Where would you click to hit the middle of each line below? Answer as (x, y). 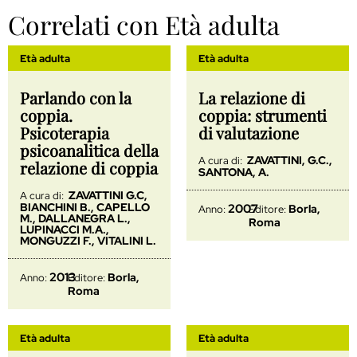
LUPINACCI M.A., (65, 229)
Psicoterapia (65, 132)
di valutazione (249, 132)
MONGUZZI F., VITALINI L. (88, 240)
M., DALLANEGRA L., (75, 218)
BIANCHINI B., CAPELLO (85, 207)
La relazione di (252, 97)
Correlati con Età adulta (144, 24)
